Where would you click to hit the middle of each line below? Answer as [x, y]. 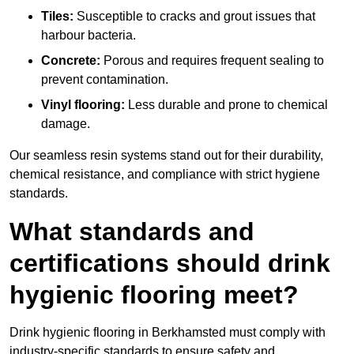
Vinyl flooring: [83, 105]
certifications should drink [170, 264]
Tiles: [57, 17]
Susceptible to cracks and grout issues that [194, 17]
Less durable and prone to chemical [226, 105]
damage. [66, 124]
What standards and [132, 232]
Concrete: [72, 61]
